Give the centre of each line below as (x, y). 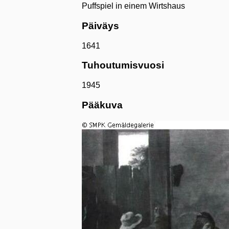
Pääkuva (102, 105)
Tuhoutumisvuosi (123, 65)
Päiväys (100, 26)
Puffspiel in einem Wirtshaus (133, 6)
